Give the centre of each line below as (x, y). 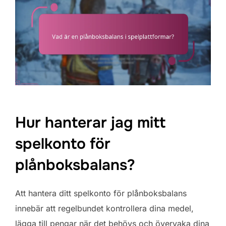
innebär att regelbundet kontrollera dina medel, (104, 208)
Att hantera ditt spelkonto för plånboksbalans (101, 193)
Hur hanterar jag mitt (90, 122)
